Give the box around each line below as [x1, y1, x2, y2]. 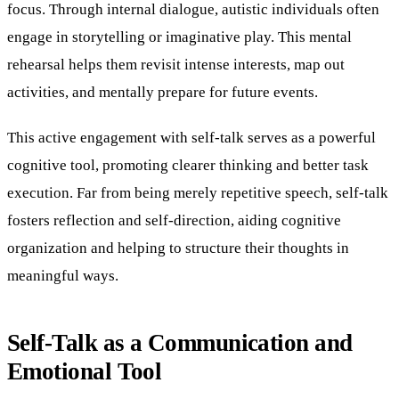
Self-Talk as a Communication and [7, 329, 353, 356]
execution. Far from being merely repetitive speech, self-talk [7, 183, 388, 201]
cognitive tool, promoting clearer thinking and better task [7, 155, 369, 174]
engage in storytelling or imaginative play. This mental [7, 27, 352, 45]
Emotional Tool [7, 357, 162, 385]
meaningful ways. [7, 265, 118, 284]
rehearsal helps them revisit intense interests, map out [7, 54, 345, 73]
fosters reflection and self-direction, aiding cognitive [7, 210, 341, 229]
